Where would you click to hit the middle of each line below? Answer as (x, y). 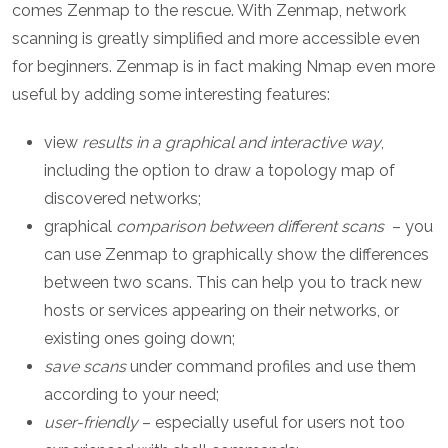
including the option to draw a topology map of (219, 171)
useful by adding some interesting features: (171, 95)
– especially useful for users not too (271, 423)
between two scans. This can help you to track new (233, 283)
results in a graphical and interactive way (231, 143)
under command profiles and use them (271, 367)
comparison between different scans (250, 227)
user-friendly (91, 423)
